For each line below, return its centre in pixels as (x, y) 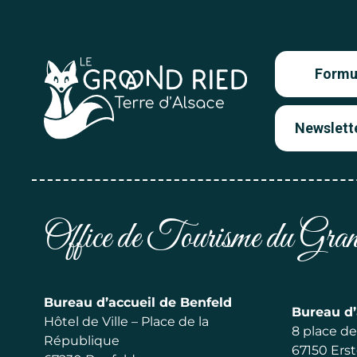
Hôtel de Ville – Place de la (126, 322)
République (82, 341)
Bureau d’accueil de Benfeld (138, 302)
